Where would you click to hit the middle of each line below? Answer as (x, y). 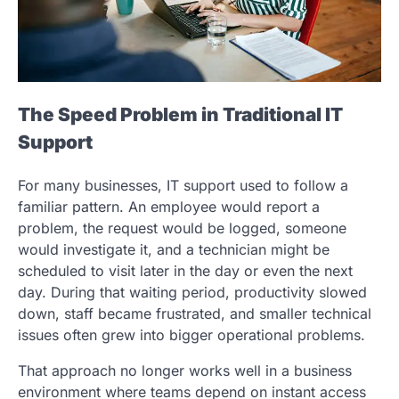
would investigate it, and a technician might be (174, 249)
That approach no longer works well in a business (185, 370)
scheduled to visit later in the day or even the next (185, 270)
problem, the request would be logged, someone (182, 228)
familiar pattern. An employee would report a (169, 206)
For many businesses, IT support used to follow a (183, 185)
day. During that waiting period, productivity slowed (192, 292)
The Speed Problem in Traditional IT (180, 114)
